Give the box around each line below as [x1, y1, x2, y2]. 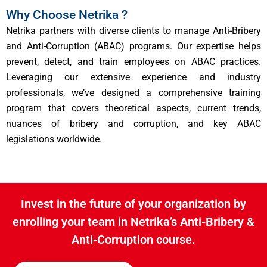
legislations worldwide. [6, 133, 102, 145]
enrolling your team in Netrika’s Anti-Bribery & [13, 214, 254, 229]
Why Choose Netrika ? [6, 7, 128, 22]
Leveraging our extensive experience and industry [6, 71, 261, 83]
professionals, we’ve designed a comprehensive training [6, 86, 261, 98]
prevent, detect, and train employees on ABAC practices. [6, 55, 261, 67]
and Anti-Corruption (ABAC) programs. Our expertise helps [6, 40, 261, 52]
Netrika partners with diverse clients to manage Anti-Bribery [6, 24, 261, 36]
